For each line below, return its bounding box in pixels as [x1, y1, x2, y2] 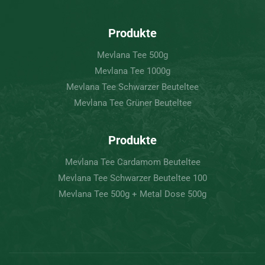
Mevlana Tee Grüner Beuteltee [73, 98, 192, 109]
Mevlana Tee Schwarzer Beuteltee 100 [58, 173, 207, 184]
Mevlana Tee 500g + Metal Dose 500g [59, 189, 206, 200]
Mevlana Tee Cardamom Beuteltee [64, 157, 201, 168]
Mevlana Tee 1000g [95, 66, 170, 77]
